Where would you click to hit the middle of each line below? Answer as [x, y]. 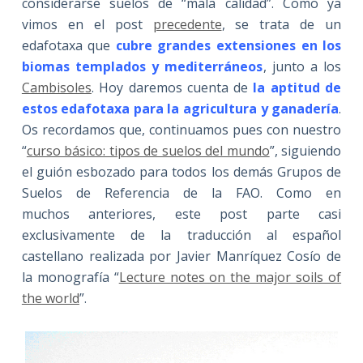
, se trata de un [282, 24]
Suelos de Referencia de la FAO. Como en [181, 192]
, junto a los [302, 66]
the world [50, 298]
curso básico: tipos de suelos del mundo [148, 150]
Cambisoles [56, 87]
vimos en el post [87, 24]
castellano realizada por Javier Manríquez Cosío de [181, 256]
